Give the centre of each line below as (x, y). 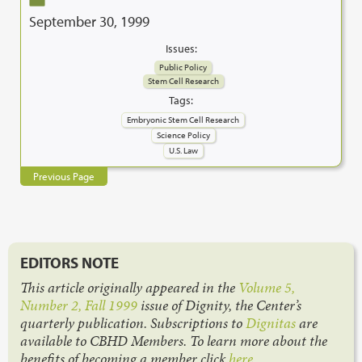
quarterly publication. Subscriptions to (133, 323)
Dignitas (271, 323)
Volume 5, (267, 287)
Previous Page (64, 176)
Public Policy (183, 67)
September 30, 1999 (89, 21)
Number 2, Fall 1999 (79, 305)
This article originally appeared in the (129, 287)
